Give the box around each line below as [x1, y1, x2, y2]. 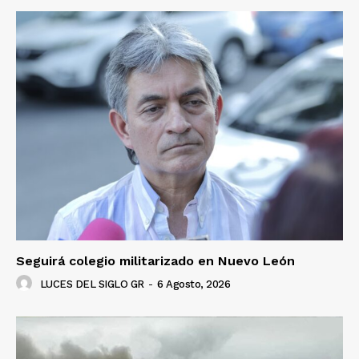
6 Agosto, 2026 [157, 277, 230, 290]
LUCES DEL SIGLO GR [39, 277, 144, 290]
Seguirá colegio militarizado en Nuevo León [16, 252, 295, 268]
